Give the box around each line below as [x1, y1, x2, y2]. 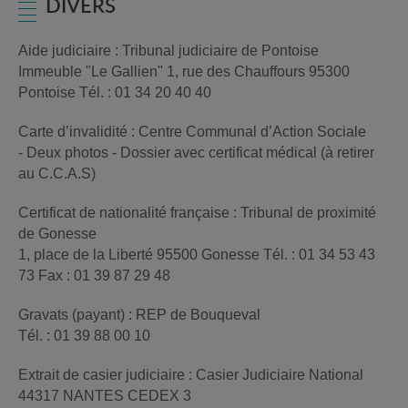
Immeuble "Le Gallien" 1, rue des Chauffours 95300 [18, 64, 350, 80]
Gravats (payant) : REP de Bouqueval [18, 307, 260, 323]
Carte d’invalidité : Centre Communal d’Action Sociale [18, 124, 366, 140]
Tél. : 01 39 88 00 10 [18, 328, 150, 344]
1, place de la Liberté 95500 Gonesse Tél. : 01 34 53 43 [18, 247, 375, 263]
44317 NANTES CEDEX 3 [18, 388, 191, 404]
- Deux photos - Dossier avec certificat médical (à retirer [18, 145, 374, 161]
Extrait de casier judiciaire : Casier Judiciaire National [18, 367, 363, 383]
